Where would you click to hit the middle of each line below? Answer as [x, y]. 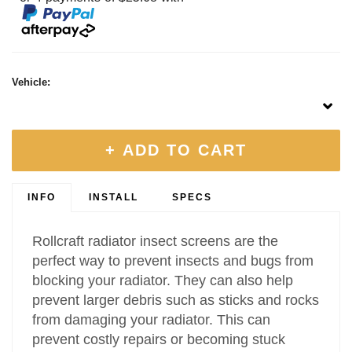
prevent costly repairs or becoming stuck [159, 340]
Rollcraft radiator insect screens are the [156, 242]
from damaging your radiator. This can [152, 320]
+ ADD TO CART [176, 150]
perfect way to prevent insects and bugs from [173, 261]
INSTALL [114, 198]
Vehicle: [31, 82]
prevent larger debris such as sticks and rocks [176, 301]
